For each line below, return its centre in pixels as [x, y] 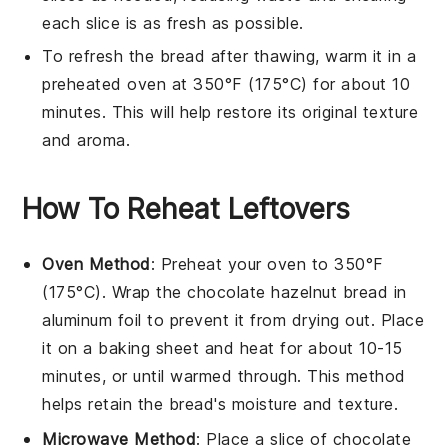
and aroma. [86, 139]
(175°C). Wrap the [115, 291]
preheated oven [104, 83]
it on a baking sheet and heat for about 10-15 [222, 347]
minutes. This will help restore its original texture [230, 111]
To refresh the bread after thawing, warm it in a [229, 55]
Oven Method [96, 263]
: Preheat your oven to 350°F [267, 263]
